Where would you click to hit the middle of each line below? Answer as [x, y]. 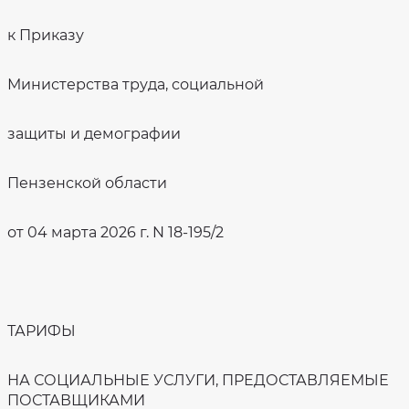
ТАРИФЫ [42, 331]
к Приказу [46, 35]
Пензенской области [87, 183]
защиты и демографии [94, 134]
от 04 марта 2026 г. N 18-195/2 [115, 232]
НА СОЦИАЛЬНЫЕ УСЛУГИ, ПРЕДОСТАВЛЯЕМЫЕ [198, 380]
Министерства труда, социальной [136, 84]
